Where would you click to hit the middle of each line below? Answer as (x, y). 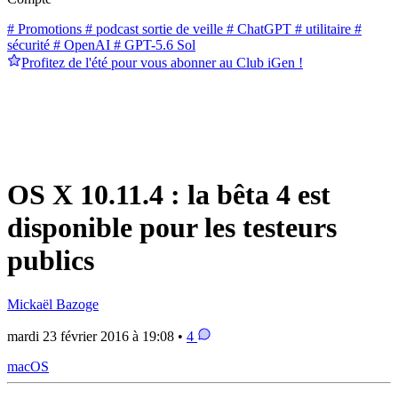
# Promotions (44, 28)
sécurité (28, 44)
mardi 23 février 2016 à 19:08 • (97, 336)
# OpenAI (80, 44)
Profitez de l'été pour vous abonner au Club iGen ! (162, 62)
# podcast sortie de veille (152, 28)
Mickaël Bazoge (53, 304)
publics (51, 261)
